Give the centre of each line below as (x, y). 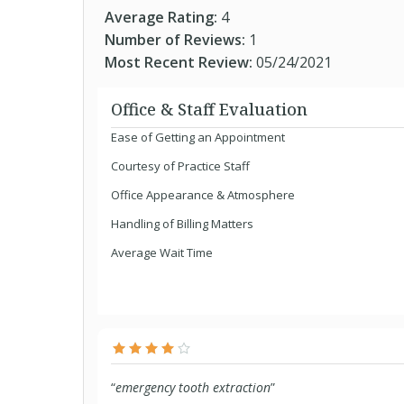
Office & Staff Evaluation (209, 109)
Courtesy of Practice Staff (180, 166)
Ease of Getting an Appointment (198, 137)
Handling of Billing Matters (182, 224)
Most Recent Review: (180, 62)
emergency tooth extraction (193, 387)
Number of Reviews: (177, 40)
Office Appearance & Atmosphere (203, 195)
